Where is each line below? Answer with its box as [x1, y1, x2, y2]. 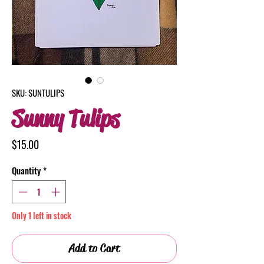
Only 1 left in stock [12, 209, 71, 222]
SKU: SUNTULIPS [12, 86, 64, 99]
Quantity [12, 164, 41, 177]
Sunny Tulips [12, 104, 119, 134]
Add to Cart [69, 240, 120, 256]
